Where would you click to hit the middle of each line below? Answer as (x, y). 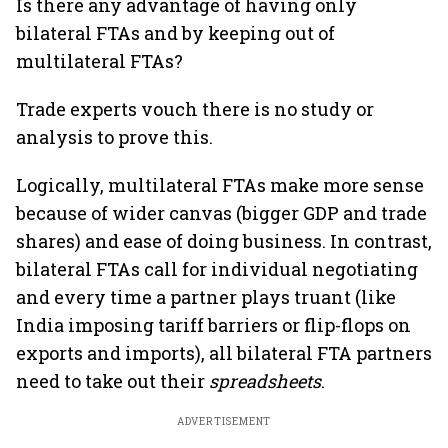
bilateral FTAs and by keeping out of (175, 33)
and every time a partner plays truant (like (206, 297)
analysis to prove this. (114, 137)
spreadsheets (265, 381)
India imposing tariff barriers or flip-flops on (213, 325)
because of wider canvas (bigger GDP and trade (221, 213)
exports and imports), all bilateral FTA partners (224, 353)
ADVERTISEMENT (224, 421)
